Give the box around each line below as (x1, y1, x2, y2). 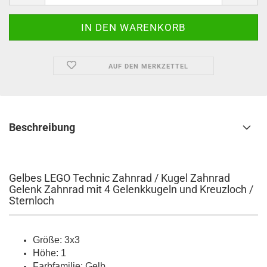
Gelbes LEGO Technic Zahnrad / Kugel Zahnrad (9, 172, 230, 184)
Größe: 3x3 (33, 235, 80, 245)
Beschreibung (9, 121, 75, 133)
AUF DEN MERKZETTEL (108, 63, 188, 70)
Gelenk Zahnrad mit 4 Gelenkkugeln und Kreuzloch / (9, 183, 253, 195)
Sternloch (9, 194, 54, 207)
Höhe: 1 (33, 248, 66, 258)
